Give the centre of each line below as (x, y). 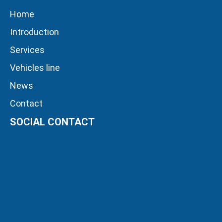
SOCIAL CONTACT (52, 122)
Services (27, 50)
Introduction (34, 32)
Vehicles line (35, 67)
